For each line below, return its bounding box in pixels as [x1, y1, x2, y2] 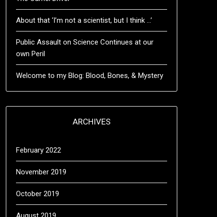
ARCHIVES [72, 117, 110, 126]
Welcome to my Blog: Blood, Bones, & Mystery [15, 71, 163, 80]
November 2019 [15, 168, 66, 176]
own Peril [15, 49, 45, 58]
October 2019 [15, 189, 59, 198]
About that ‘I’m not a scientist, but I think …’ [15, 16, 152, 25]
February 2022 [15, 146, 61, 155]
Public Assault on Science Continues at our [15, 38, 154, 46]
